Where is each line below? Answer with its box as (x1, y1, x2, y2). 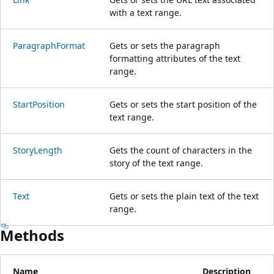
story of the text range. (109, 157, 203, 169)
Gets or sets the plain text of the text (109, 190, 259, 202)
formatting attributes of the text (109, 52, 240, 64)
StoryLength (13, 144, 62, 156)
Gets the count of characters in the (109, 144, 252, 156)
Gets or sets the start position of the (109, 98, 257, 110)
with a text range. (109, 6, 182, 18)
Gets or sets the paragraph (109, 39, 220, 51)
